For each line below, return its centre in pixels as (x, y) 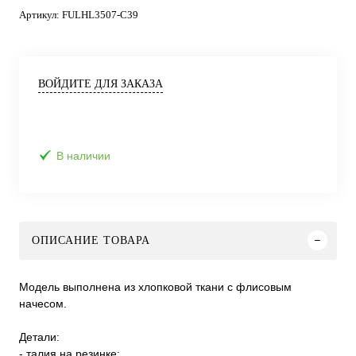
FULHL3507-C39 (100, 15)
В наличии (83, 155)
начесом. (43, 303)
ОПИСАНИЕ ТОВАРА (91, 240)
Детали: (39, 337)
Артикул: (41, 15)
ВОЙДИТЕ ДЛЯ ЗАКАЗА (101, 84)
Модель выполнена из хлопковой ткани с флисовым (155, 286)
